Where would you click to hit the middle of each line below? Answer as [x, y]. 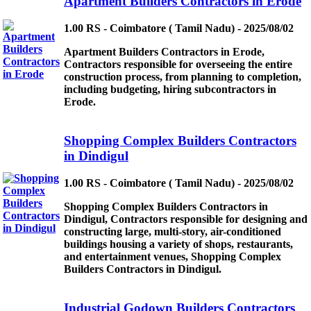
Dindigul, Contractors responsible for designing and [186, 219]
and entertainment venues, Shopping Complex [173, 257]
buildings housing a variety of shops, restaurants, [178, 244]
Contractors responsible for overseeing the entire [178, 65]
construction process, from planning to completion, [183, 77]
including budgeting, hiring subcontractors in [170, 90]
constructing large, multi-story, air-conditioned [173, 232]
